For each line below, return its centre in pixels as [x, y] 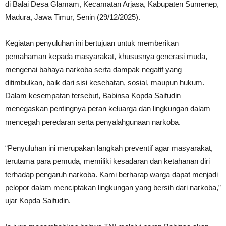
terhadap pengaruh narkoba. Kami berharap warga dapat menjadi [111, 174]
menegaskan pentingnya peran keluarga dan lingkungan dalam [108, 109]
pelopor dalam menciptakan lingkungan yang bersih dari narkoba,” [113, 187]
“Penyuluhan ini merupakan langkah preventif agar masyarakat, [109, 148]
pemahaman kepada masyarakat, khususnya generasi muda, [106, 56]
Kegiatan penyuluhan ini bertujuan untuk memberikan [92, 43]
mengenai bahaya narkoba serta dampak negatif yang [93, 69]
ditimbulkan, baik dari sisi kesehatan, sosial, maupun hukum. [105, 82]
